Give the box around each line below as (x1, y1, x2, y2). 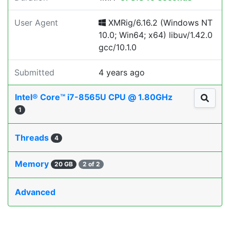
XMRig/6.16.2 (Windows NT (106, 17, 213, 28)
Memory (15, 159, 51, 169)
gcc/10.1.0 (99, 42, 137, 52)
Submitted (14, 67, 54, 78)
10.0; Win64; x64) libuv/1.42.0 (99, 30, 213, 40)
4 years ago (99, 67, 145, 78)
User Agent (14, 17, 58, 28)
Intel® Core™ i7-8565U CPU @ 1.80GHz (15, 92, 175, 102)
